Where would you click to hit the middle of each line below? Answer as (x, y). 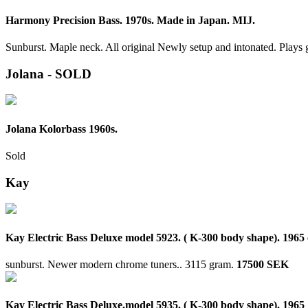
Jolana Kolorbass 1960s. (62, 129)
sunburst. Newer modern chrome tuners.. (95, 264)
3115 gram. (211, 264)
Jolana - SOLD (48, 74)
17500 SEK (263, 264)
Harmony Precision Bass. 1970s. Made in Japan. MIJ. (130, 20)
